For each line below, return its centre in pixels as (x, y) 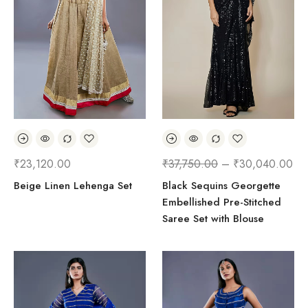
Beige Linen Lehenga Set (73, 186)
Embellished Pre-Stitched (222, 202)
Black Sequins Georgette (221, 186)
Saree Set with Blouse (213, 219)
